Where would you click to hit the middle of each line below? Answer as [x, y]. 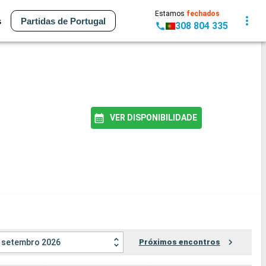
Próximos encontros [179, 242]
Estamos [171, 14]
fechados [203, 14]
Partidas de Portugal [63, 21]
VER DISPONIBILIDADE [153, 118]
